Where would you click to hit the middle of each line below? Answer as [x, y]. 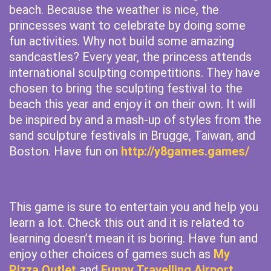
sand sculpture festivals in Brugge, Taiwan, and [132, 135]
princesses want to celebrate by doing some [127, 25]
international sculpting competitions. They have [135, 73]
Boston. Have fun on [65, 151]
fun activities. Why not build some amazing [122, 41]
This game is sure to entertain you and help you [134, 207]
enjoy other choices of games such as [111, 254]
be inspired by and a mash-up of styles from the [135, 120]
